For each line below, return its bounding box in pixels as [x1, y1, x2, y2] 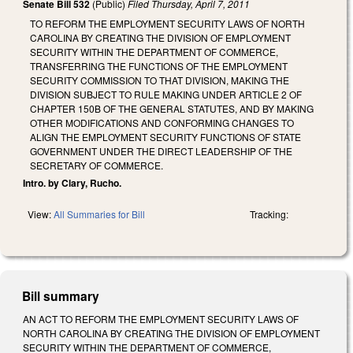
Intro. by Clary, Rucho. [23, 175, 121, 190]
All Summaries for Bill [54, 206, 145, 221]
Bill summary [22, 286, 100, 305]
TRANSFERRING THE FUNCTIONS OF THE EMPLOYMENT [30, 58, 288, 72]
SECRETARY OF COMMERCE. [30, 158, 163, 172]
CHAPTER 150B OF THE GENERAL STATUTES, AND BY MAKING [30, 101, 314, 115]
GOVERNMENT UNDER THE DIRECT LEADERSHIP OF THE [30, 143, 292, 158]
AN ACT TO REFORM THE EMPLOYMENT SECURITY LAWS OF [23, 311, 299, 325]
